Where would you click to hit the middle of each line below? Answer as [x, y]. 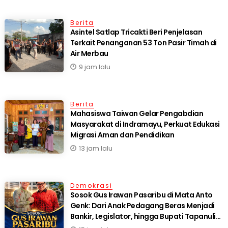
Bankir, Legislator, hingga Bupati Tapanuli [143, 217]
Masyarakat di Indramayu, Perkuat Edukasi [145, 124]
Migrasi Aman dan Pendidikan [122, 135]
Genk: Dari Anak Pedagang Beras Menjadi [142, 206]
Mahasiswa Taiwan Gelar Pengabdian [137, 114]
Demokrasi [91, 186]
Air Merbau [89, 54]
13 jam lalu [95, 149]
